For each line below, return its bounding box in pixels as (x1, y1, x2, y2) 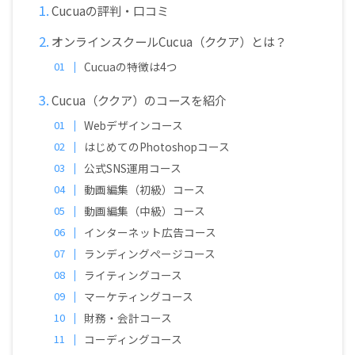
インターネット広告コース (84, 223, 217, 240)
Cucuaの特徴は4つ (84, 58, 178, 74)
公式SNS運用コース (84, 159, 182, 176)
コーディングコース (84, 330, 183, 347)
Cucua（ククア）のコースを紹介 (51, 90, 227, 109)
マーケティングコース (84, 288, 194, 304)
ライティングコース (84, 266, 183, 283)
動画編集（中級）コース (84, 202, 206, 219)
